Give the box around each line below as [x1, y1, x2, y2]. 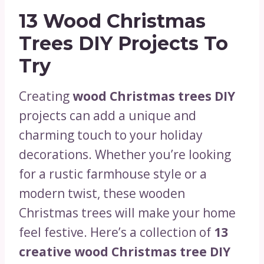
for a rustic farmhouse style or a [19, 166, 207, 183]
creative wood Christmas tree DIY [19, 243, 230, 260]
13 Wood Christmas [19, 9, 206, 33]
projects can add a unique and [19, 107, 196, 124]
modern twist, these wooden [19, 185, 185, 202]
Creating [19, 88, 72, 105]
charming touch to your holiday [19, 127, 203, 144]
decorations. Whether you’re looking [19, 146, 231, 163]
